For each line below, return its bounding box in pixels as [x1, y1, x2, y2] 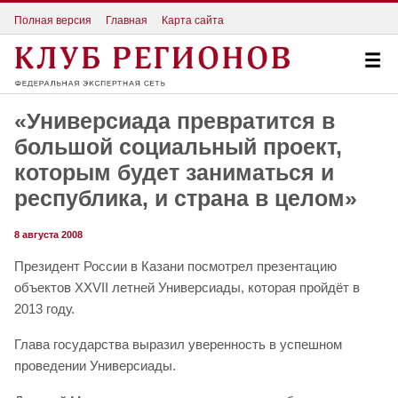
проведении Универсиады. [14, 358, 176, 374]
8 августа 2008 [14, 229, 83, 241]
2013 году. [14, 301, 75, 317]
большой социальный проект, [14, 134, 342, 160]
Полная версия [14, 13, 92, 27]
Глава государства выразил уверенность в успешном [14, 337, 342, 353]
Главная [106, 13, 147, 27]
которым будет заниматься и [14, 160, 334, 186]
